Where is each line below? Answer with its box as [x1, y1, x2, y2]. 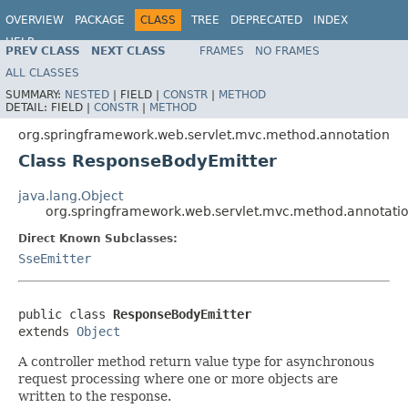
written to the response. [18, 388, 171, 403]
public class [18, 306, 113, 321]
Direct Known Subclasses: [18, 231, 178, 245]
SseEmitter [18, 250, 91, 266]
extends [18, 323, 76, 339]
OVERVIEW [5, 14, 64, 26]
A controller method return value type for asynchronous [18, 353, 374, 369]
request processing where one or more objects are [18, 371, 338, 386]
